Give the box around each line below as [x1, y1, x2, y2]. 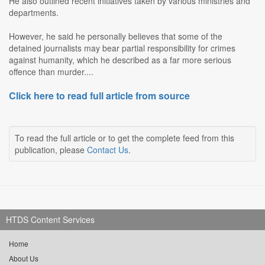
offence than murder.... [9, 66, 93, 78]
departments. [9, 7, 59, 19]
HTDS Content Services [6, 214, 95, 226]
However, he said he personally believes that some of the [9, 30, 222, 43]
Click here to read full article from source [9, 89, 190, 103]
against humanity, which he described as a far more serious [9, 54, 231, 66]
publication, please [15, 144, 87, 156]
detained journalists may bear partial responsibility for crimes [9, 42, 235, 54]
